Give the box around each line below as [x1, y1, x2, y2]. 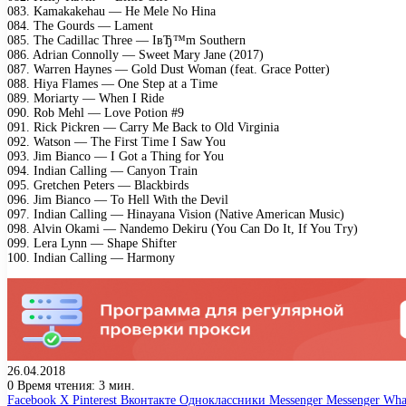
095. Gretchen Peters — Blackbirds [7, 178, 188, 192]
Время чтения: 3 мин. [14, 378, 135, 392]
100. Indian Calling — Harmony [7, 250, 175, 265]
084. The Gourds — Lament [7, 18, 153, 33]
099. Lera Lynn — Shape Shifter [7, 236, 177, 250]
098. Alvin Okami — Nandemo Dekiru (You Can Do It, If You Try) [7, 221, 358, 236]
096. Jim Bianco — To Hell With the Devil [7, 192, 228, 207]
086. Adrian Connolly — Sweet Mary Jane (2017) [7, 47, 264, 62]
